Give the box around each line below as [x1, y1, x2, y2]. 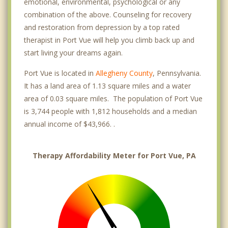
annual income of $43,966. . [24, 119, 115, 129]
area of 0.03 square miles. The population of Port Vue [24, 94, 203, 104]
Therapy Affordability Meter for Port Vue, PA [32, 151, 196, 161]
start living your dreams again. [24, 48, 123, 58]
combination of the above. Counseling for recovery [24, 10, 191, 20]
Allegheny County [96, 68, 153, 78]
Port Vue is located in [24, 68, 96, 78]
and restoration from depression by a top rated [24, 22, 180, 33]
